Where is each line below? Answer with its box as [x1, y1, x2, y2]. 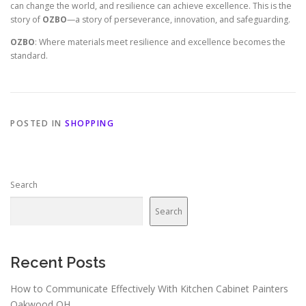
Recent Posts [10, 253, 106, 272]
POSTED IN [10, 117, 65, 130]
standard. [10, 50, 48, 62]
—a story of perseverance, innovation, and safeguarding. [67, 14, 290, 26]
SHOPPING [65, 117, 114, 130]
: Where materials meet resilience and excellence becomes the [35, 36, 286, 48]
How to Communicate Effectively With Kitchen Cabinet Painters [10, 281, 288, 295]
